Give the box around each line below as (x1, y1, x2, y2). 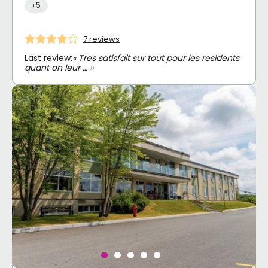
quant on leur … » (25, 62, 93, 74)
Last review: (25, 52, 72, 65)
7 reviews (83, 33, 120, 45)
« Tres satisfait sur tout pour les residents (72, 52, 239, 65)
